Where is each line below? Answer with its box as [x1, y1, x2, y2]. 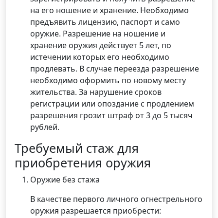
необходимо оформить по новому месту [30, 75, 186, 86]
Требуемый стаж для [14, 140, 139, 156]
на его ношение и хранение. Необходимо [30, 5, 189, 16]
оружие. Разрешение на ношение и [30, 28, 165, 39]
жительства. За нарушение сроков [30, 87, 162, 97]
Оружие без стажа [30, 174, 100, 185]
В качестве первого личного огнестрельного [30, 194, 202, 204]
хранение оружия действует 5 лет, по [30, 40, 171, 51]
